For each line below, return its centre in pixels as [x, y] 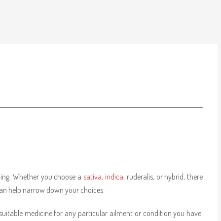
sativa [93, 177]
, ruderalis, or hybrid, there [163, 177]
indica [114, 177]
